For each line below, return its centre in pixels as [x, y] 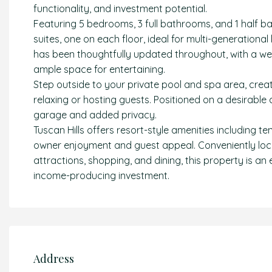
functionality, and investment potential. [120, 8]
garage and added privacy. [95, 115]
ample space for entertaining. [99, 69]
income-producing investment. [101, 175]
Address [54, 258]
